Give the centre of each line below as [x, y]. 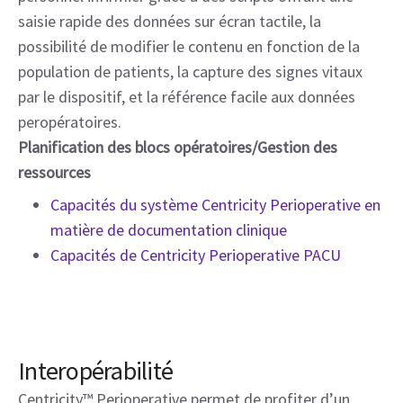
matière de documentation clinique [169, 230]
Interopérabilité [95, 371]
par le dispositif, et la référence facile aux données [187, 97]
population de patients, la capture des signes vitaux [190, 72]
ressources [54, 172]
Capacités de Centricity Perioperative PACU [196, 255]
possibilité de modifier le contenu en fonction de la [189, 46]
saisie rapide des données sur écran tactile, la [170, 21]
